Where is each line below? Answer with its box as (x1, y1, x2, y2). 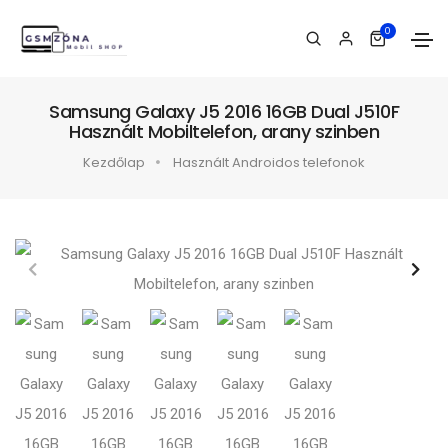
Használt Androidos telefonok (173, 153, 365, 172)
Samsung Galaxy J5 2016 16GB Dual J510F (49, 99, 399, 124)
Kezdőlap (83, 153, 145, 172)
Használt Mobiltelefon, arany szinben (69, 119, 379, 144)
